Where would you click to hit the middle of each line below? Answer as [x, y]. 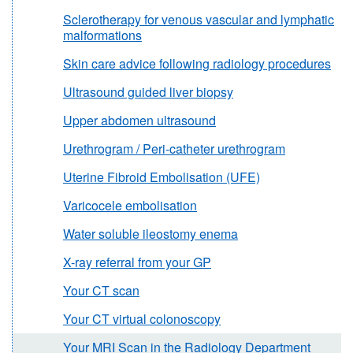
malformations [102, 35]
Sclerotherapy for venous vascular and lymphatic [199, 20]
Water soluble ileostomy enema [150, 234]
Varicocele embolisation [130, 206]
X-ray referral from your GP [137, 262]
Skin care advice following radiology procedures [197, 64]
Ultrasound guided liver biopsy [148, 92]
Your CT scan [101, 291]
